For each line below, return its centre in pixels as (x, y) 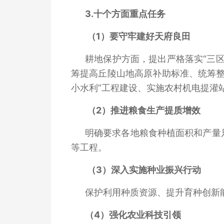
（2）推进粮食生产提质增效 (144, 110)
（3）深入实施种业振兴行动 (144, 169)
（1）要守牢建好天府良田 (139, 36)
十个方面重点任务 (129, 13)
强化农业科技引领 (145, 214)
